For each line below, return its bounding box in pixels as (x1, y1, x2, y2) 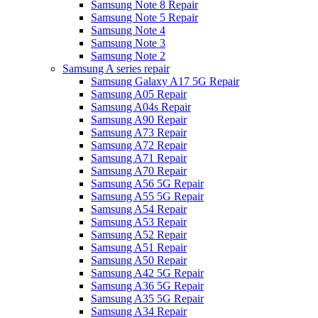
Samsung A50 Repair (91, 253, 187, 266)
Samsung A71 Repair (91, 151, 187, 164)
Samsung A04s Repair (91, 100, 191, 113)
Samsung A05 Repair (91, 87, 187, 100)
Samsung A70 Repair (91, 164, 187, 177)
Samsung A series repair (62, 62, 170, 75)
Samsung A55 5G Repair (91, 190, 204, 202)
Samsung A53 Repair (91, 215, 187, 228)
